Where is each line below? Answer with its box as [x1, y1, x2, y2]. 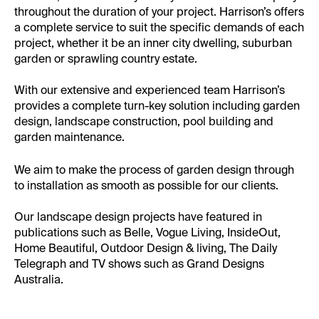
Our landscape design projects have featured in [14, 209, 262, 224]
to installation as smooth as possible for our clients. [14, 177, 278, 193]
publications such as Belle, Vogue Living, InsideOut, [14, 224, 281, 240]
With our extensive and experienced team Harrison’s [14, 82, 285, 98]
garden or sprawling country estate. [14, 51, 197, 66]
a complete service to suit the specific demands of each [14, 19, 304, 35]
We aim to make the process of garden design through [14, 162, 294, 177]
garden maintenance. [14, 129, 125, 145]
